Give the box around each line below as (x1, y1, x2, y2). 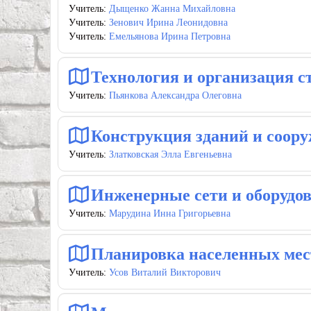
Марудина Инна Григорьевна (109, 208, 230, 219)
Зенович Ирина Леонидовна (109, 17, 228, 28)
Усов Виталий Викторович (109, 267, 221, 278)
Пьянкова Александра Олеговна (109, 90, 242, 101)
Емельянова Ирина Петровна (109, 31, 230, 42)
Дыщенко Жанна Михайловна (109, 3, 235, 14)
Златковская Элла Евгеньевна (109, 149, 232, 160)
